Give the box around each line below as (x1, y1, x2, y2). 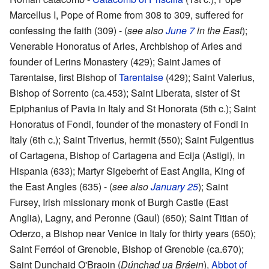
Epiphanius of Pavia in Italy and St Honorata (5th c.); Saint (10, 101, 256, 115)
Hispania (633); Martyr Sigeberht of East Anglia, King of (10, 163, 244, 178)
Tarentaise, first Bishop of (10, 70, 119, 84)
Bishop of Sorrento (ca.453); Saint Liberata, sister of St (10, 85, 240, 100)
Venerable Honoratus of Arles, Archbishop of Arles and (10, 38, 242, 53)
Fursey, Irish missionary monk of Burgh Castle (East (10, 195, 228, 209)
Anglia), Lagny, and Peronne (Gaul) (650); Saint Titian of (10, 210, 248, 225)
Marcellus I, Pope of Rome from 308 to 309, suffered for (10, 7, 243, 22)
